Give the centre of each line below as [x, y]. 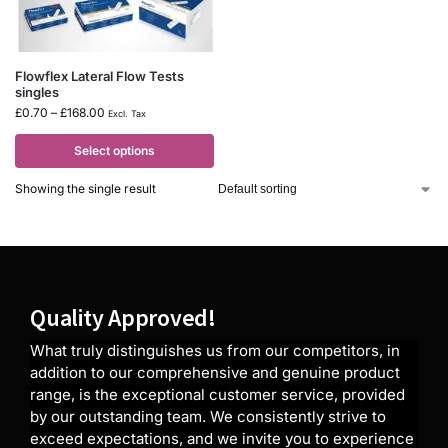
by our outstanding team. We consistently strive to [208, 417]
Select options [114, 151]
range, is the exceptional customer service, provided [217, 395]
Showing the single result [85, 189]
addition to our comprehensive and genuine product [215, 373]
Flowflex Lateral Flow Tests [99, 76]
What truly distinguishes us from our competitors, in [215, 351]
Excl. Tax [127, 114]
